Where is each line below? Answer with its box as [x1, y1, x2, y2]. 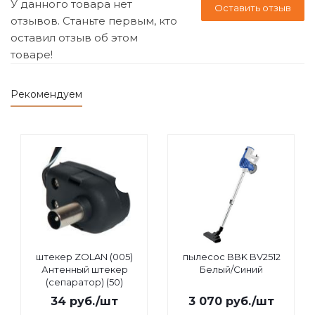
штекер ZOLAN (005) [36, 251, 133, 262]
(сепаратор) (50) [46, 276, 123, 288]
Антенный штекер [41, 264, 128, 275]
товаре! [11, 48, 53, 61]
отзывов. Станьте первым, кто [11, 14, 177, 27]
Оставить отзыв [214, 2, 291, 13]
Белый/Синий [200, 264, 263, 275]
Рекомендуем [11, 88, 82, 101]
